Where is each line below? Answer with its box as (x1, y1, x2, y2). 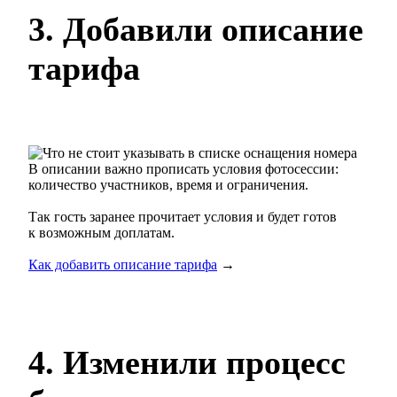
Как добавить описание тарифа (28, 257, 217, 273)
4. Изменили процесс (28, 343, 346, 381)
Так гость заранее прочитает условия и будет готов (28, 209, 337, 225)
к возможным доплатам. (28, 225, 175, 241)
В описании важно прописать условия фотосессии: (28, 161, 339, 177)
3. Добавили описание (28, 11, 363, 49)
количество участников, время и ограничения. (28, 177, 308, 193)
